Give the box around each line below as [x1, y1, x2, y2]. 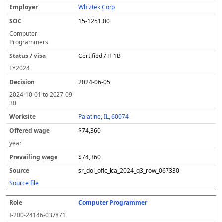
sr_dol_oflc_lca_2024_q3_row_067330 [78, 166, 180, 175]
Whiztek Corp [78, 3, 115, 11]
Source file [9, 179, 39, 187]
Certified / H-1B [78, 52, 121, 60]
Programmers [9, 38, 48, 46]
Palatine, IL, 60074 [78, 112, 129, 121]
